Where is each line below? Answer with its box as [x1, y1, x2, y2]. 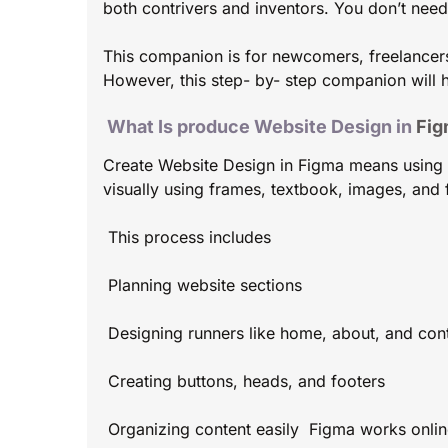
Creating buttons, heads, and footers [103, 371, 385, 392]
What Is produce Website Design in [103, 116, 416, 138]
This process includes [103, 227, 271, 248]
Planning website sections [103, 275, 302, 296]
